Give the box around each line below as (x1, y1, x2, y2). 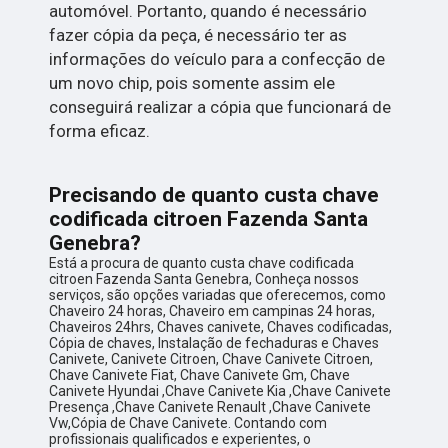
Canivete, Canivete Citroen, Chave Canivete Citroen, (49, 350, 374, 367)
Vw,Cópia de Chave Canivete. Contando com (49, 414, 328, 431)
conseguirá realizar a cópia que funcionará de (49, 96, 392, 117)
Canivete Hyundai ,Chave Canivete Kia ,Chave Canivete (49, 382, 392, 399)
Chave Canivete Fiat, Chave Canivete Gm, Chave (49, 366, 351, 383)
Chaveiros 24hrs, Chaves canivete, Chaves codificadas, (49, 318, 393, 335)
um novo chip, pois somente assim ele (49, 72, 336, 93)
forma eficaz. (49, 120, 151, 141)
